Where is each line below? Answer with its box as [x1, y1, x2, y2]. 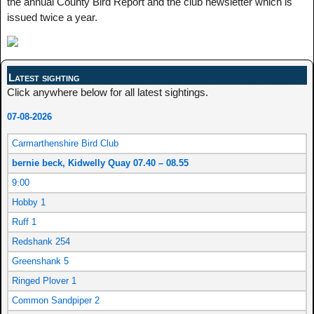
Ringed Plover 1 [12, 275, 76, 287]
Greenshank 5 [12, 256, 69, 267]
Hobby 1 [12, 197, 46, 208]
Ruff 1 [12, 217, 36, 228]
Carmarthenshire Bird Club [12, 138, 118, 149]
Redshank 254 [12, 236, 70, 247]
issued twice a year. [6, 11, 97, 23]
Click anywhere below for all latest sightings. [7, 86, 208, 99]
